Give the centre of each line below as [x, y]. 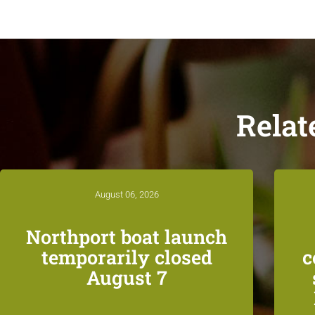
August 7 [127, 277]
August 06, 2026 [127, 194]
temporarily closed [127, 257]
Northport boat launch [127, 237]
